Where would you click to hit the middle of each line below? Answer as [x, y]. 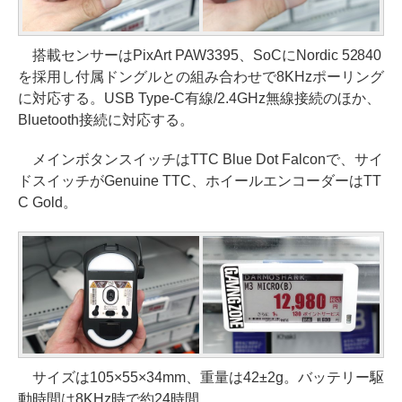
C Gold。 [48, 202]
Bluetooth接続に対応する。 [106, 119]
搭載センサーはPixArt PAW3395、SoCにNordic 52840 [200, 55]
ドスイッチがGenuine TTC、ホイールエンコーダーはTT [200, 180]
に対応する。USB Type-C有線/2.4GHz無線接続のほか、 [199, 98]
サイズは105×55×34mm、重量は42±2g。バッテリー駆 [201, 377]
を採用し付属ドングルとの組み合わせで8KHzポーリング [201, 76]
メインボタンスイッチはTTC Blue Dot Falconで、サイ [201, 159]
